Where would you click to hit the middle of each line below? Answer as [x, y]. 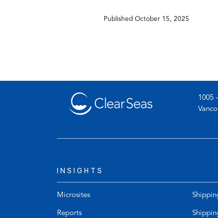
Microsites [73, 195]
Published [119, 19]
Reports [69, 213]
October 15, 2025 [162, 19]
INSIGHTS [80, 171]
